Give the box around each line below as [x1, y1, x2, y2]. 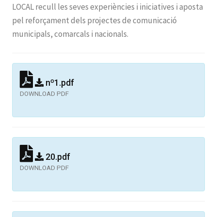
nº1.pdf [44, 77, 74, 88]
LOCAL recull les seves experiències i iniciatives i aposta [12, 1, 203, 12]
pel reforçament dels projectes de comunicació [12, 15, 177, 26]
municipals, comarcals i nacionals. [12, 28, 128, 39]
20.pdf [44, 151, 70, 162]
